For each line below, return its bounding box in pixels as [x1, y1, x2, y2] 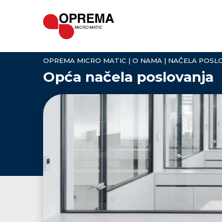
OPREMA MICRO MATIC [43, 56, 126, 64]
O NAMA [132, 56, 162, 64]
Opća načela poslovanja [43, 68, 214, 85]
